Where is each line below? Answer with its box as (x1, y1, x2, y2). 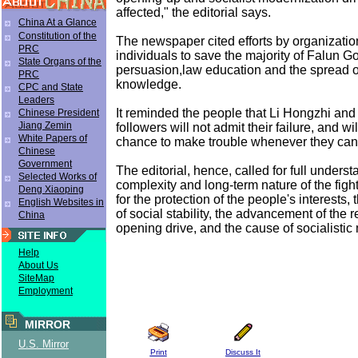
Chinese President (18, 107, 99, 118)
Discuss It (225, 347, 261, 356)
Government (18, 158, 72, 169)
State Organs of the (18, 56, 101, 67)
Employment (18, 285, 73, 296)
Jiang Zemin (18, 120, 72, 131)
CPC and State (18, 82, 83, 93)
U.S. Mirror (18, 338, 69, 350)
